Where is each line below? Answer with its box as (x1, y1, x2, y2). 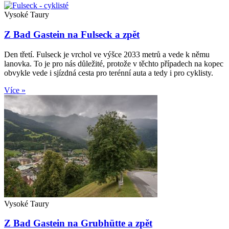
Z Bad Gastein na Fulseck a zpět (4, 29, 140, 40)
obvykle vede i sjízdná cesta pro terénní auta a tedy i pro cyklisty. (4, 68, 213, 77)
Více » (4, 85, 26, 95)
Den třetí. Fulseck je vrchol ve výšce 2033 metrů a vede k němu (4, 50, 210, 59)
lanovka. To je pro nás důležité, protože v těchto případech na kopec (4, 59, 223, 68)
